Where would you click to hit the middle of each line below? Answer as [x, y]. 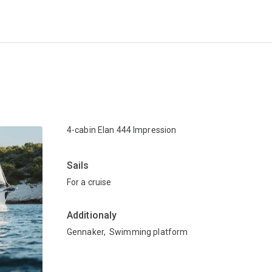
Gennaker [85, 232]
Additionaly [92, 215]
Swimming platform [149, 232]
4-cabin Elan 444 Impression [121, 130]
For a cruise [89, 182]
